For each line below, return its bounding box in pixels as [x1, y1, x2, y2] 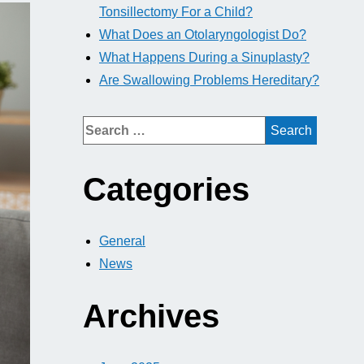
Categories [83, 171, 249, 207]
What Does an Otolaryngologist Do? [99, 28, 306, 41]
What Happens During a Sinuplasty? [99, 50, 310, 64]
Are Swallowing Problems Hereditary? [99, 73, 319, 87]
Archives [83, 298, 219, 334]
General [99, 234, 145, 248]
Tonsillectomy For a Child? [99, 5, 253, 19]
